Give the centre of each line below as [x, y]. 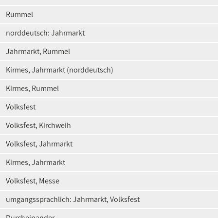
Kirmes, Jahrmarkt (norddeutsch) [60, 70]
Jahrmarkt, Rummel [38, 51]
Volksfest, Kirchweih [38, 125]
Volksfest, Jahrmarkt [39, 144]
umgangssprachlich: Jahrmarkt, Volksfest [73, 199]
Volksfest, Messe [33, 181]
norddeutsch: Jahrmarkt [45, 33]
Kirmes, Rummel [32, 88]
